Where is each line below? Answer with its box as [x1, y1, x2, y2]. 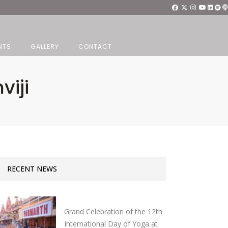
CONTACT [78, 42, 112, 51]
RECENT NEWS [7, 164, 58, 174]
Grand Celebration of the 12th [64, 207, 163, 216]
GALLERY [31, 42, 59, 51]
